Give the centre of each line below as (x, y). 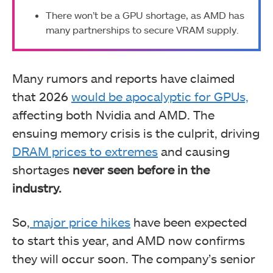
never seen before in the (141, 169)
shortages (42, 169)
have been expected (189, 222)
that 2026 (42, 96)
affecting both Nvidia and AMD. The (113, 114)
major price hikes (80, 222)
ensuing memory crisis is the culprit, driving (136, 133)
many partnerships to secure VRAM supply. (144, 30)
